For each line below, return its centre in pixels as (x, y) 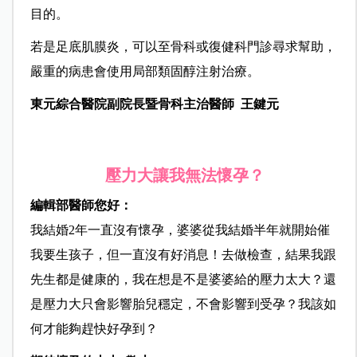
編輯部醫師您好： (81, 206)
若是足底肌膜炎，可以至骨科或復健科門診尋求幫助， (183, 47)
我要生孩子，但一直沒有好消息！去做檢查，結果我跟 (183, 255)
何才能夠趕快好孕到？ (94, 329)
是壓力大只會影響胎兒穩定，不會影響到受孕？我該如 (183, 304)
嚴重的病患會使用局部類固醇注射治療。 (145, 72)
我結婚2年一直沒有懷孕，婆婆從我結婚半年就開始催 (180, 230)
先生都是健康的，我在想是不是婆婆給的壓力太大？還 (183, 280)
